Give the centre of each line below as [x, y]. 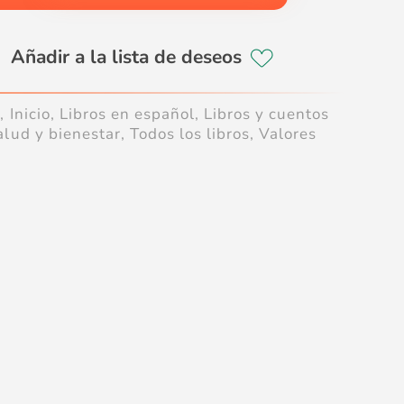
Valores [288, 134]
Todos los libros [190, 134]
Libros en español [127, 115]
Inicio [30, 115]
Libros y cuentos [267, 115]
